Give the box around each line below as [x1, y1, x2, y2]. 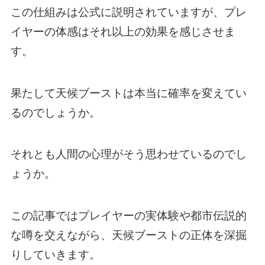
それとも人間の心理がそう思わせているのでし [10, 148, 247, 161]
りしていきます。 [10, 248, 101, 261]
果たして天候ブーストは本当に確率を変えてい [10, 86, 247, 99]
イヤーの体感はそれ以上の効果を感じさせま [10, 25, 235, 38]
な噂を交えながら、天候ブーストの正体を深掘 [10, 229, 247, 242]
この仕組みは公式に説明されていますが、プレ [10, 6, 247, 19]
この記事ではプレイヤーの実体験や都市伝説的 [10, 209, 247, 222]
